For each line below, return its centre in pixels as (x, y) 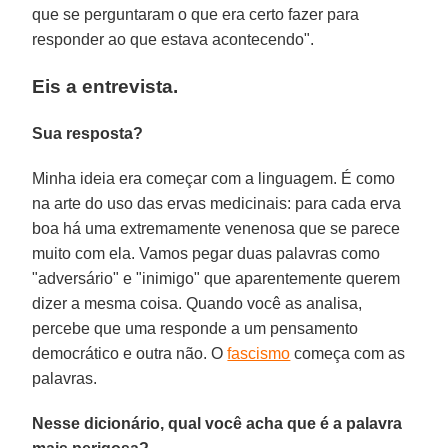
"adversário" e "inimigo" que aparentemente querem (216, 278)
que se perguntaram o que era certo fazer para (196, 14)
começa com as (348, 353)
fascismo (259, 353)
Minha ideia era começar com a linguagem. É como (214, 178)
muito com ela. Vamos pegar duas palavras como (206, 253)
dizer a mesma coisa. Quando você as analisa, (197, 303)
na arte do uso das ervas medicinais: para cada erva (217, 203)
